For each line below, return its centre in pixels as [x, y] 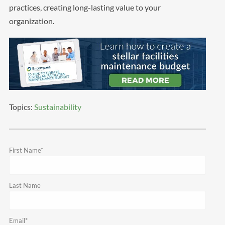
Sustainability [58, 107]
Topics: [21, 107]
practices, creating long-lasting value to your [85, 7]
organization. [31, 21]
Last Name [25, 186]
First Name [25, 150]
